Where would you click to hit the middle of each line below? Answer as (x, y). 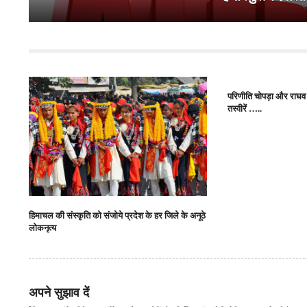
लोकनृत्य (42, 228)
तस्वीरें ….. (245, 109)
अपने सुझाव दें (59, 293)
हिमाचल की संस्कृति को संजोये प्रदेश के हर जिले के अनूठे (117, 216)
